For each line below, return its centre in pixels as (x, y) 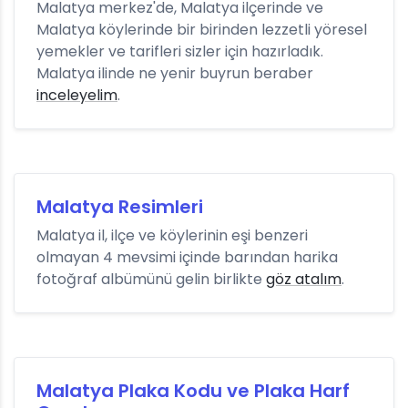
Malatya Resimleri (120, 207)
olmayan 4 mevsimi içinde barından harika (187, 257)
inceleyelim (77, 95)
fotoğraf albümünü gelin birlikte (151, 279)
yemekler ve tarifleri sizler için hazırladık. (180, 51)
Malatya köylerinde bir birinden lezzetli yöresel (202, 30)
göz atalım (304, 279)
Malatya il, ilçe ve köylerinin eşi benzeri (172, 235)
